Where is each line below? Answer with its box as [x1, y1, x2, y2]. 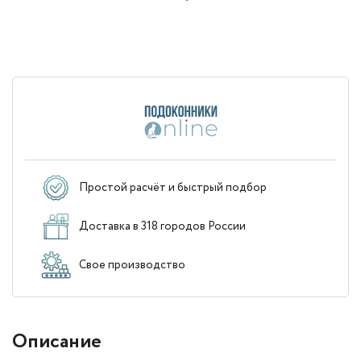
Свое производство [79, 257, 185, 273]
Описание [12, 328, 102, 356]
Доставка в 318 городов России [79, 218, 246, 234]
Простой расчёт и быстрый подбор [79, 180, 267, 196]
